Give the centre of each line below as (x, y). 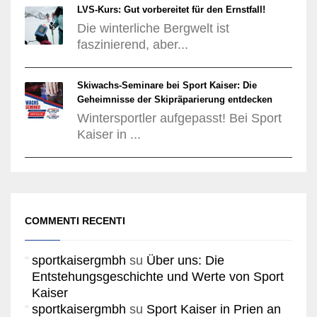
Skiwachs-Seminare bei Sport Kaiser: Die (167, 85)
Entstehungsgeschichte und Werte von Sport (158, 276)
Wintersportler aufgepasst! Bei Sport (179, 118)
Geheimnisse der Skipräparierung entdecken (175, 99)
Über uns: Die (185, 260)
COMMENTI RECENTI (75, 220)
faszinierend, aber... (133, 44)
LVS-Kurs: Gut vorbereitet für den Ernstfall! (171, 9)
